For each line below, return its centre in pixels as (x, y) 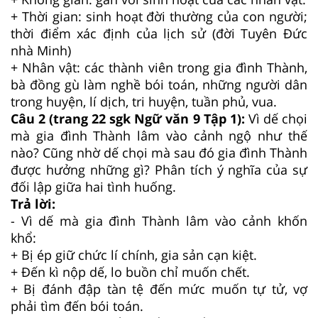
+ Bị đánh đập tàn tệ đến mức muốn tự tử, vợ (159, 289)
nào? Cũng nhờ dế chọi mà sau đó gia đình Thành (159, 152)
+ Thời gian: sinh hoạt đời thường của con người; (159, 16)
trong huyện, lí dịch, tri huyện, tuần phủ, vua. (144, 101)
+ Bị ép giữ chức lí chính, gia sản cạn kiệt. (134, 254)
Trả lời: (33, 203)
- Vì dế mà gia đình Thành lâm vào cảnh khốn (159, 220)
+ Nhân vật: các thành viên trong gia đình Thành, (159, 67)
